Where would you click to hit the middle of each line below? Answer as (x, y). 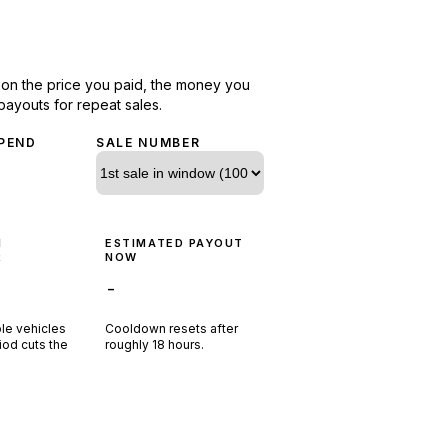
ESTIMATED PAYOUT (174, 242)
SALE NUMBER (148, 142)
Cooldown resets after (172, 328)
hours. (186, 344)
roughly (129, 344)
